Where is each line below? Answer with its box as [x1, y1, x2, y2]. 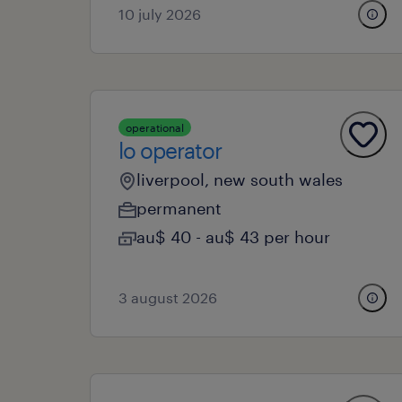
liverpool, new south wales [136, 170, 343, 189]
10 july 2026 [118, 5, 201, 22]
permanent [136, 198, 222, 218]
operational [126, 121, 184, 134]
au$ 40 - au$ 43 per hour [136, 227, 330, 247]
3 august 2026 [118, 289, 217, 306]
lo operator [118, 137, 222, 163]
